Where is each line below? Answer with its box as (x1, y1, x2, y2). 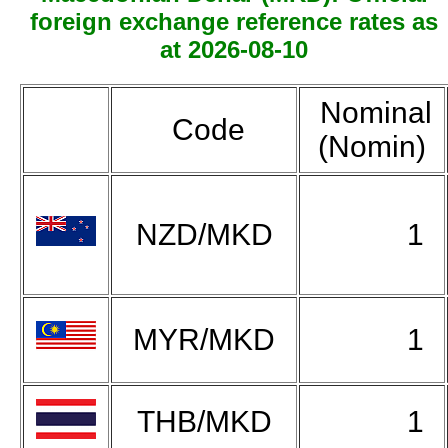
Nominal (312, 95, 432, 129)
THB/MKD (128, 404, 280, 438)
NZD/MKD (127, 217, 281, 251)
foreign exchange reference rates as (30, 7, 438, 35)
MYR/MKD (125, 322, 283, 356)
